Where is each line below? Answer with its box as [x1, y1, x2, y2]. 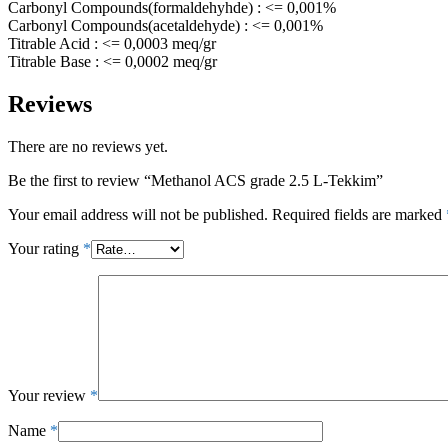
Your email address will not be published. [8, 205, 268, 223]
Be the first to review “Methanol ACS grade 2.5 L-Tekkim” [8, 171, 383, 189]
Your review [8, 386, 90, 404]
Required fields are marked [272, 205, 446, 223]
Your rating [8, 239, 83, 257]
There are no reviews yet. [8, 137, 168, 155]
